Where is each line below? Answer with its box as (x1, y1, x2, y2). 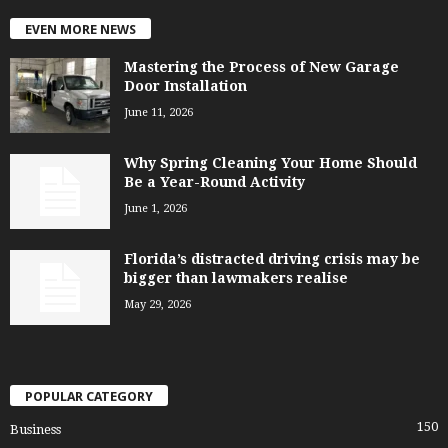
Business (10, 421, 61, 437)
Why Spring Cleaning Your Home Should (124, 154, 417, 171)
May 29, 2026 (124, 297, 191, 311)
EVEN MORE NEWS (25, 21, 136, 37)
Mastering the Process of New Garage (124, 58, 399, 75)
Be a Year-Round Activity (124, 173, 305, 190)
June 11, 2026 (124, 105, 193, 119)
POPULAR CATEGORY (25, 388, 153, 404)
